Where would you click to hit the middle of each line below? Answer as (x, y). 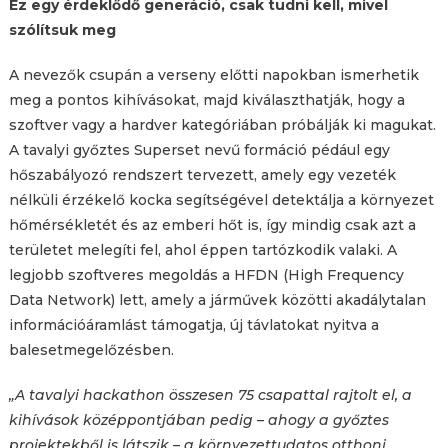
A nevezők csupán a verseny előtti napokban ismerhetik (213, 74)
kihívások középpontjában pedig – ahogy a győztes (198, 419)
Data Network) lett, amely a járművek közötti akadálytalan (217, 299)
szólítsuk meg (62, 29)
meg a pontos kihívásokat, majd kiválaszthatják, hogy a (206, 99)
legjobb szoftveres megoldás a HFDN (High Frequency (206, 274)
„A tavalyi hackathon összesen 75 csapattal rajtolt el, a (210, 394)
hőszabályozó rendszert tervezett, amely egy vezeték (202, 174)
